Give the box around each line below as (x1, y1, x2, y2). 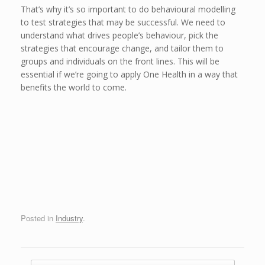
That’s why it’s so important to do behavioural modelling (21, 4, 235, 15)
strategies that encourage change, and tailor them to (21, 43, 224, 54)
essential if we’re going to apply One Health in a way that (21, 69, 238, 80)
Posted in (21, 212, 56, 224)
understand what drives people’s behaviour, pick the (21, 30, 218, 41)
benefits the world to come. (21, 82, 127, 93)
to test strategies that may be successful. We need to (21, 17, 225, 28)
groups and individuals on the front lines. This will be (21, 56, 219, 67)
